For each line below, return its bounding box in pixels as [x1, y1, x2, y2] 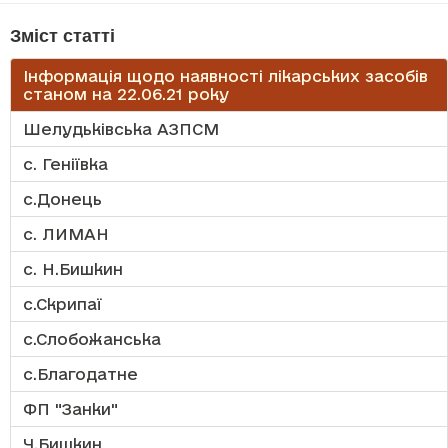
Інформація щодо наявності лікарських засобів [23, 67, 428, 86]
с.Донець [23, 190, 102, 209]
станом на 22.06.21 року [23, 85, 229, 104]
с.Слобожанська [23, 330, 161, 349]
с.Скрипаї [23, 295, 102, 314]
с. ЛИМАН [23, 225, 109, 244]
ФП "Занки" [23, 400, 118, 419]
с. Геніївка [23, 155, 108, 174]
